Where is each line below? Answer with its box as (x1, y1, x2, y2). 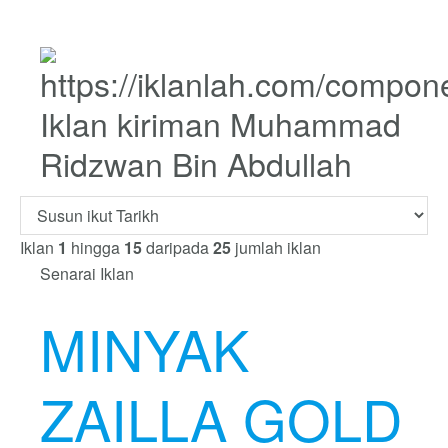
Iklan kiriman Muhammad (40, 100, 401, 146)
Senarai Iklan (40, 262, 134, 285)
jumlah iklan (231, 236, 321, 259)
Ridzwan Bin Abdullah (40, 140, 352, 186)
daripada (142, 236, 213, 259)
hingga (67, 236, 124, 259)
